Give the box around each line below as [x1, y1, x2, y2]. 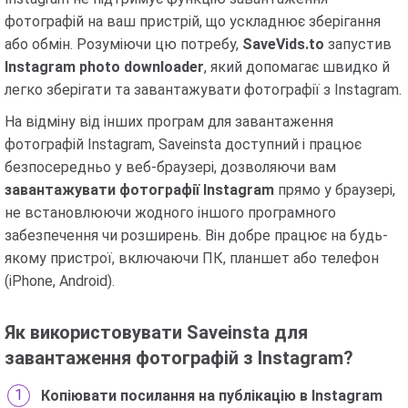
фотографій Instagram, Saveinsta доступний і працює [5, 136, 362, 153]
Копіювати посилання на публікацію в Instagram [41, 387, 382, 404]
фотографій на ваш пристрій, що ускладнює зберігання [5, 13, 381, 30]
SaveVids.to [242, 36, 324, 53]
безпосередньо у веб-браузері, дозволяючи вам [5, 158, 336, 176]
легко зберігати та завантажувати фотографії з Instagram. [5, 81, 402, 98]
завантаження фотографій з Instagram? [5, 347, 353, 369]
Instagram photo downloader [5, 58, 204, 76]
